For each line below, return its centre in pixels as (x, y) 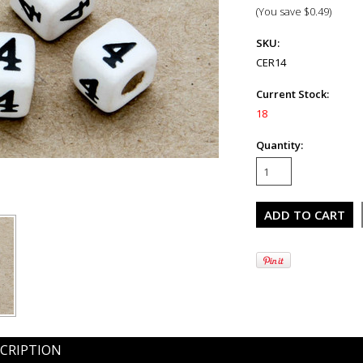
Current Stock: (293, 94)
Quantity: (280, 145)
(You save (280, 11)
